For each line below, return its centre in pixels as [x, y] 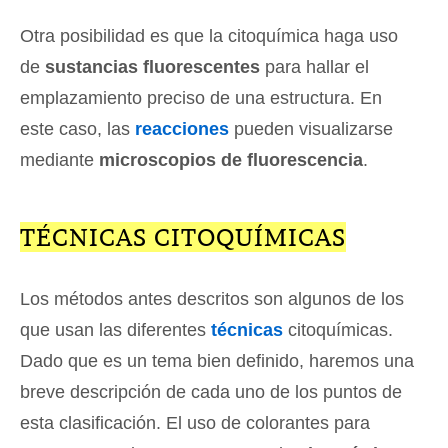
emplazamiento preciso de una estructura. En [201, 98]
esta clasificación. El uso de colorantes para [195, 423]
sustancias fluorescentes [152, 67]
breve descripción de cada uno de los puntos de [211, 392]
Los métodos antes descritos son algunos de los [212, 299]
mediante [59, 160]
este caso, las [77, 129]
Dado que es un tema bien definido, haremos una [217, 361]
